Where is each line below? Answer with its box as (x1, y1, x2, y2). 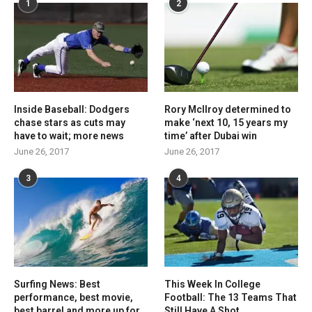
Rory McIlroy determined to (164, 103, 292, 115)
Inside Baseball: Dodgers (14, 103, 130, 115)
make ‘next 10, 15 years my (164, 116, 288, 128)
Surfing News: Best (14, 278, 100, 290)
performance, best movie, (14, 291, 133, 303)
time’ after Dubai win (164, 130, 258, 141)
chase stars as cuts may (14, 116, 125, 128)
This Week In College (164, 278, 261, 290)
